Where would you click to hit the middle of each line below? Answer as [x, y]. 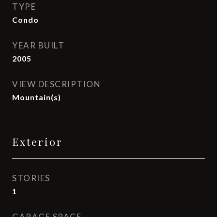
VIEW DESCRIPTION [56, 84]
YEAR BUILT [38, 45]
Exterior [38, 141]
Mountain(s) [37, 97]
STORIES [31, 178]
